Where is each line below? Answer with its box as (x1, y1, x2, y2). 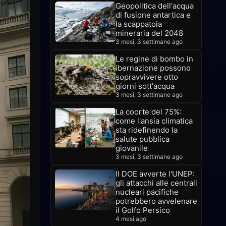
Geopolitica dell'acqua (116, 1, 194, 11)
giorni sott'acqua (116, 81, 175, 91)
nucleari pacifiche (116, 187, 179, 197)
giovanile (116, 143, 148, 153)
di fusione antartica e (116, 10, 191, 20)
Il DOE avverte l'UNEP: (116, 169, 195, 179)
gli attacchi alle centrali (116, 178, 197, 188)
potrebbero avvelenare (116, 196, 197, 206)
